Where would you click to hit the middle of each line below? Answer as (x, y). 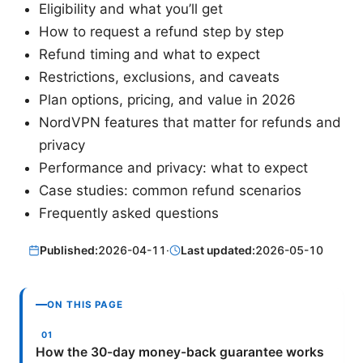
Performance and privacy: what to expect (173, 168)
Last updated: (218, 250)
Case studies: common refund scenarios (170, 191)
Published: (69, 250)
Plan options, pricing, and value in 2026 (167, 100)
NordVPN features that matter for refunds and (190, 123)
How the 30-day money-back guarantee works (180, 352)
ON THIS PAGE (85, 304)
